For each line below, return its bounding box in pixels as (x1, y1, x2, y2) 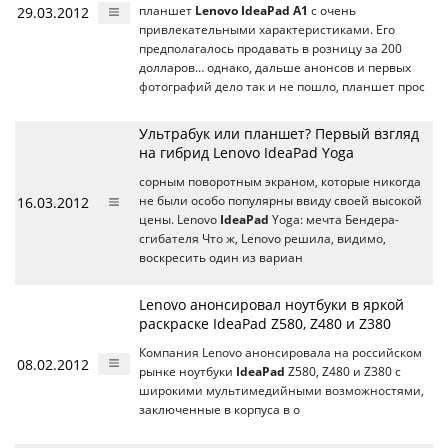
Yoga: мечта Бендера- (269, 212, 399, 227)
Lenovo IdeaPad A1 (195, 3, 308, 18)
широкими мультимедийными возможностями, (139, 383, 424, 398)
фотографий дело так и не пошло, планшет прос (139, 79, 425, 94)
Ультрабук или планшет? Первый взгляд (139, 124, 419, 143)
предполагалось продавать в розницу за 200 (139, 41, 402, 56)
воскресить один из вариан (139, 250, 303, 265)
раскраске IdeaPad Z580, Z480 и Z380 (139, 314, 391, 333)
